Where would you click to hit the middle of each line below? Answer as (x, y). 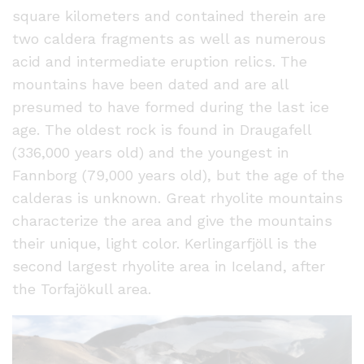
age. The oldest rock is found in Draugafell (162, 129)
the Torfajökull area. (82, 288)
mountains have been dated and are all (150, 84)
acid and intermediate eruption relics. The (160, 61)
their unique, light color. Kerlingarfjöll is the (165, 243)
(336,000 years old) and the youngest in (151, 152)
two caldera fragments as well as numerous (169, 38)
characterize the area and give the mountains (172, 220)
